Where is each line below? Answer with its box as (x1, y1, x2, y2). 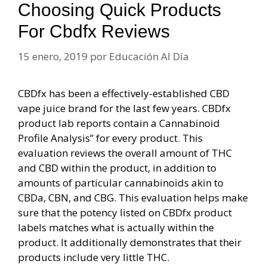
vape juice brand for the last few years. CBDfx (18, 101, 231, 115)
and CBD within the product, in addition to (18, 160, 216, 175)
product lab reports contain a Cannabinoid (18, 116, 220, 130)
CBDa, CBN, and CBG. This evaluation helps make (18, 190, 248, 204)
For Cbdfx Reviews (18, 21, 170, 42)
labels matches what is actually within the (18, 220, 214, 234)
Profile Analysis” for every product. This (18, 131, 203, 145)
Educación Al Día (109, 49, 189, 63)
